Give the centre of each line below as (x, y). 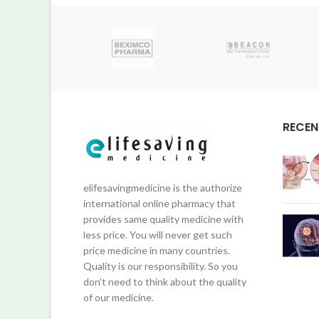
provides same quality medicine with (163, 219)
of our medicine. (119, 297)
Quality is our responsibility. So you (161, 266)
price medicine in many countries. (157, 250)
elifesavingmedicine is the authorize (163, 188)
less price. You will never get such (158, 235)
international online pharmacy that (159, 203)
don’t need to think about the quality (165, 282)
